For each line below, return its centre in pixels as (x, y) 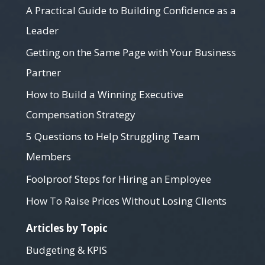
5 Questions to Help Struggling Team (113, 137)
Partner (43, 72)
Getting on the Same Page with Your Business (131, 52)
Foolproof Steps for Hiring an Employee (119, 179)
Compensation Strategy (81, 115)
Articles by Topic (67, 228)
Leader (42, 30)
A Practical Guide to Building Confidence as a (131, 10)
